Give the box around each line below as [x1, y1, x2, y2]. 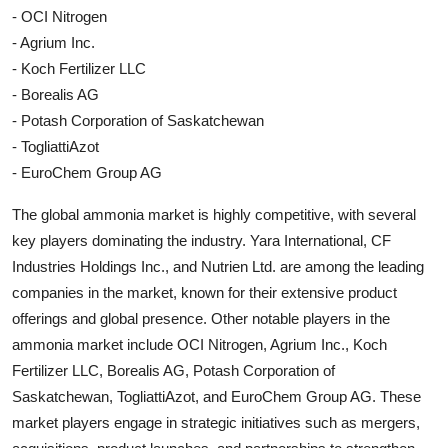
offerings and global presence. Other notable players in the [12, 309, 390, 327]
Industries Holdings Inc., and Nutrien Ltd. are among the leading [12, 257, 424, 275]
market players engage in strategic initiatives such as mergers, [12, 413, 420, 431]
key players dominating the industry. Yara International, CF [12, 231, 391, 249]
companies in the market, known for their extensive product [12, 283, 397, 301]
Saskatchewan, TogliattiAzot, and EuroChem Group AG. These [12, 387, 421, 405]
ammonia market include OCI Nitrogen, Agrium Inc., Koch [12, 335, 387, 353]
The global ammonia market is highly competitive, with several [12, 205, 416, 223]
